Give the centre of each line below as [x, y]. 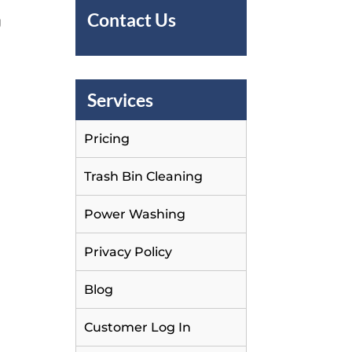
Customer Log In [138, 327]
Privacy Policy [128, 251]
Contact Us [132, 19]
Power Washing [135, 214]
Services [121, 99]
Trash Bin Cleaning [144, 176]
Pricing [107, 138]
